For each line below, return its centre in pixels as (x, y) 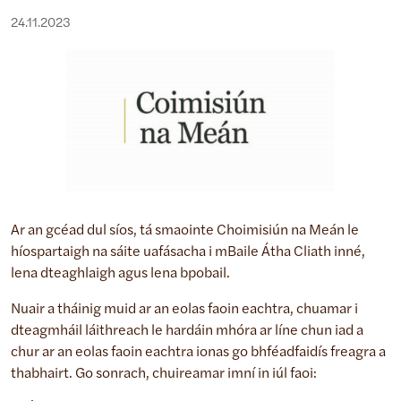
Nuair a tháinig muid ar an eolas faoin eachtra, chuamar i (184, 309)
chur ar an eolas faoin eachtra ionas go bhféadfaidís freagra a (198, 352)
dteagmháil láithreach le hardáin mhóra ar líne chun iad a (187, 331)
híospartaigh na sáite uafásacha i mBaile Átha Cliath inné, (188, 252)
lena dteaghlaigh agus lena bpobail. (120, 273)
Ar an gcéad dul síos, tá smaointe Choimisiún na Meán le (185, 230)
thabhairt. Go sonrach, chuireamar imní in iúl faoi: (164, 374)
